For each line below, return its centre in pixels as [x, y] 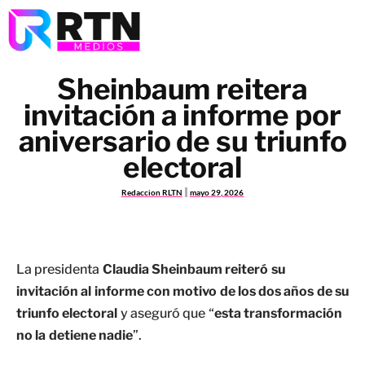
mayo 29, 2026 [217, 192]
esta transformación [278, 313]
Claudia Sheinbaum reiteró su [193, 269]
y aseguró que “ [167, 313]
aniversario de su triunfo [182, 141]
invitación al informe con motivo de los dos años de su [182, 291]
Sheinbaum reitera [182, 89]
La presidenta [59, 269]
